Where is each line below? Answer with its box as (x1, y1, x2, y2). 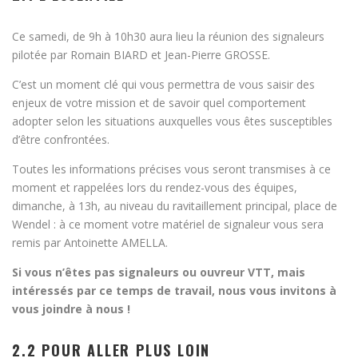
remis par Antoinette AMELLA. (12, 235, 168, 251)
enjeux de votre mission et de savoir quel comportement (12, 95, 306, 111)
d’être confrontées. (12, 132, 109, 148)
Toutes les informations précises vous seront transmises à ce (12, 161, 331, 177)
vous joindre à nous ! (12, 301, 130, 317)
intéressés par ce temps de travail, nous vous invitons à (12, 283, 336, 299)
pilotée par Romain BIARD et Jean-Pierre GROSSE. (12, 47, 270, 63)
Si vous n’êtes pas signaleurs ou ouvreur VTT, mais (12, 265, 305, 280)
